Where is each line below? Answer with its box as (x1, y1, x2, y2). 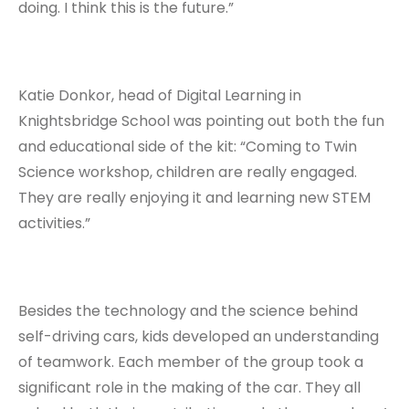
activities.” (18, 213, 90, 235)
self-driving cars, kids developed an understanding (18, 326, 379, 348)
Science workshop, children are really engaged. (18, 162, 357, 184)
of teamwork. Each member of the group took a (18, 351, 363, 373)
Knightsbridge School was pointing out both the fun (18, 110, 384, 132)
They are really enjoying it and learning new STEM (18, 187, 371, 209)
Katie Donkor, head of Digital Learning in (18, 85, 301, 107)
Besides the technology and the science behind (18, 300, 358, 322)
